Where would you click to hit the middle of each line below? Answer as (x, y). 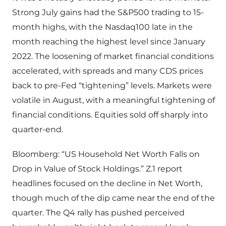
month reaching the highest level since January (109, 42)
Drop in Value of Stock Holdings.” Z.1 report (97, 169)
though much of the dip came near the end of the (114, 198)
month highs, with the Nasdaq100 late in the (102, 27)
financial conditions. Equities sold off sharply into (110, 115)
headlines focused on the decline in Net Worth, (107, 184)
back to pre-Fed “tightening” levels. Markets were (112, 86)
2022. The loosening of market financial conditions (113, 56)
